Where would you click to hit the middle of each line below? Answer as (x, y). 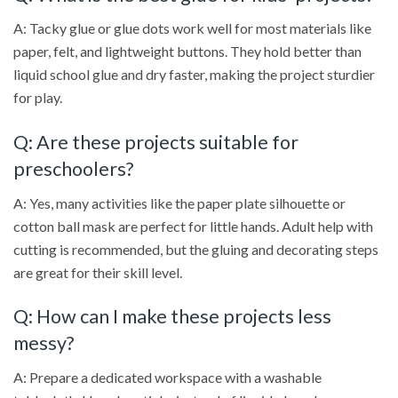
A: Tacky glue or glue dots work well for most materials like (192, 28)
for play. (38, 98)
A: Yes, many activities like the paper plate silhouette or (179, 203)
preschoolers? (73, 168)
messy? (44, 343)
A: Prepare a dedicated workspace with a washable (167, 378)
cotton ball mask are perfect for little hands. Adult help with (193, 226)
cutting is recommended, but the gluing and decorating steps (196, 249)
